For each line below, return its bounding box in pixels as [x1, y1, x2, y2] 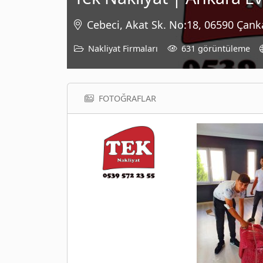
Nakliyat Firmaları [88, 42, 158, 54]
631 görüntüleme [181, 42, 250, 54]
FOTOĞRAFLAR [99, 92, 156, 104]
